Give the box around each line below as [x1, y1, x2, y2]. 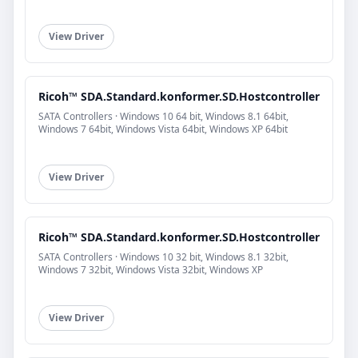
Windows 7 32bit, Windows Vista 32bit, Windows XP [38, 263, 263, 277]
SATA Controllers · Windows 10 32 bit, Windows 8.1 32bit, [38, 250, 288, 265]
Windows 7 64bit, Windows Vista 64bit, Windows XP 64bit [38, 122, 288, 137]
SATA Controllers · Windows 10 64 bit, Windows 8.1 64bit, [38, 109, 288, 124]
